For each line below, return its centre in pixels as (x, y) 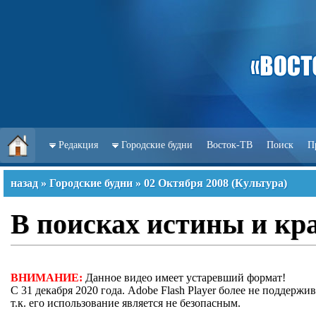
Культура (259, 183)
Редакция (78, 145)
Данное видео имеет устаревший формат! (186, 278)
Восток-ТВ (230, 145)
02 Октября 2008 (186, 183)
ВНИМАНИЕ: (47, 278)
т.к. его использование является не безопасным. (126, 303)
